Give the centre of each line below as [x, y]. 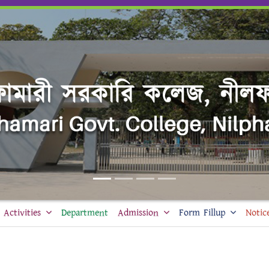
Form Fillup [202, 213]
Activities [22, 213]
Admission [138, 213]
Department [85, 213]
